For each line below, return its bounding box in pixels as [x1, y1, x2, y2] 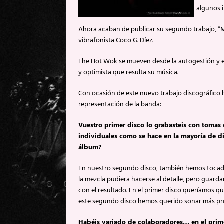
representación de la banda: [78, 98, 161, 110]
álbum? [78, 141, 101, 153]
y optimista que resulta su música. [78, 66, 178, 78]
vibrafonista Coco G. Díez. [78, 34, 153, 46]
